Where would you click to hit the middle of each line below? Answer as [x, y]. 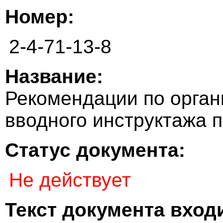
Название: [54, 77]
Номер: [40, 17]
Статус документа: [95, 150]
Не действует [70, 180]
